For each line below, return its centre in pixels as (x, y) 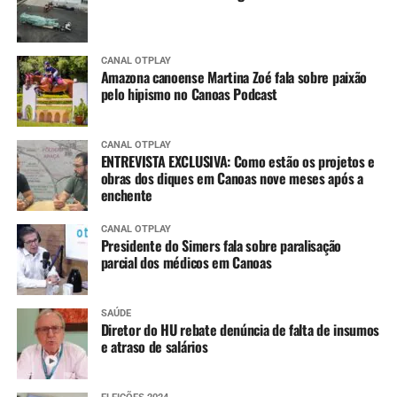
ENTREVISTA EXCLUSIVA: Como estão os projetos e (237, 161)
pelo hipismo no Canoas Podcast (189, 93)
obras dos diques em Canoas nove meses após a (232, 178)
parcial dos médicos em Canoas (186, 262)
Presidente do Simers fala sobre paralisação (221, 245)
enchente (127, 195)
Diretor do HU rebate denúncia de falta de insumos (240, 329)
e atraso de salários (154, 346)
